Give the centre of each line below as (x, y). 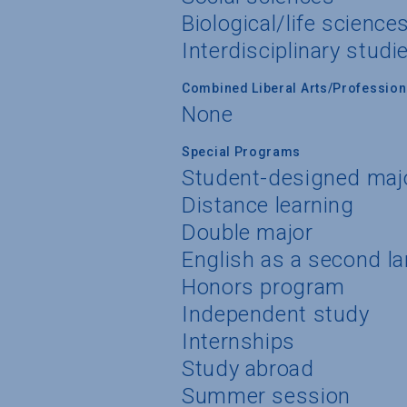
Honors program (263, 287)
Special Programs (242, 151)
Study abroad (248, 368)
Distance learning (268, 205)
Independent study (276, 314)
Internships (238, 341)
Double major (248, 232)
